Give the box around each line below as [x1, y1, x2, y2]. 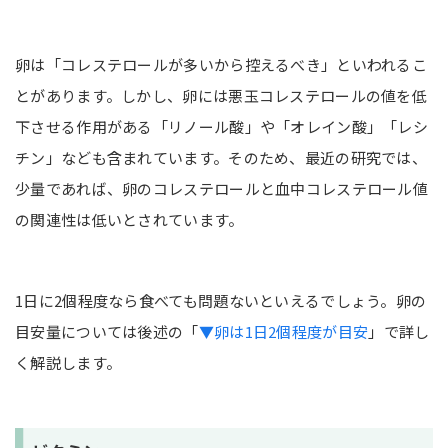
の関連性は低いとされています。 [15, 209, 244, 231]
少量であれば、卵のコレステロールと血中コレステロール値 [15, 178, 429, 200]
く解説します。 [15, 352, 122, 374]
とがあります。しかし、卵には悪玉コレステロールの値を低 [15, 85, 428, 107]
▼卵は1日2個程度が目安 [198, 321, 369, 343]
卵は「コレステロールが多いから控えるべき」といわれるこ [15, 54, 428, 76]
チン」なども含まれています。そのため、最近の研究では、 [15, 147, 428, 169]
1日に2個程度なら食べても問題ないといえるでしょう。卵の [15, 290, 427, 312]
